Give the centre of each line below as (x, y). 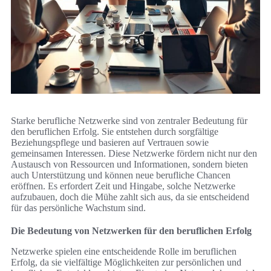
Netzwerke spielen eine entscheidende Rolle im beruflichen (124, 252)
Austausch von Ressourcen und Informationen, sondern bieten (129, 165)
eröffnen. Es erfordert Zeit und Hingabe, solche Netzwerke (123, 186)
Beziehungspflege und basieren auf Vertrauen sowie (110, 143)
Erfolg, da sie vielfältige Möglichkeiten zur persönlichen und (126, 263)
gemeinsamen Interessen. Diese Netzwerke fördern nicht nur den (134, 154)
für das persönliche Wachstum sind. (78, 208)
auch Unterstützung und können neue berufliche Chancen (121, 175)
